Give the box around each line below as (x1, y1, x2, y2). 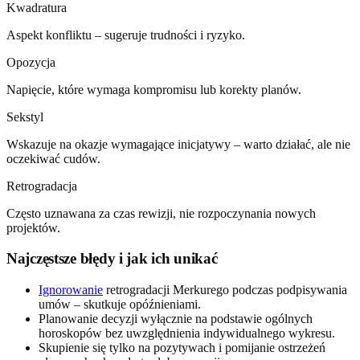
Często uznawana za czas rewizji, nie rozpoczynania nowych (6, 206, 316, 220)
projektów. (6, 220, 60, 235)
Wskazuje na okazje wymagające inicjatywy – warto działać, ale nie (6, 137, 350, 151)
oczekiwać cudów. (6, 151, 100, 166)
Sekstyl (6, 109, 43, 124)
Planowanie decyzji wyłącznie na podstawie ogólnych (39, 312, 313, 326)
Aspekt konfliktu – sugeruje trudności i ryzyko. (6, 27, 245, 42)
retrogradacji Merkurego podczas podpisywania (103, 283, 347, 297)
